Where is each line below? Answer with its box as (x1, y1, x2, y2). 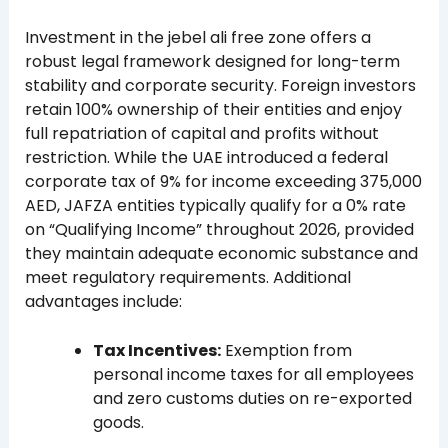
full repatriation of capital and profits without (24, 121, 379, 145)
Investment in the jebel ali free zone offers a (24, 25, 371, 49)
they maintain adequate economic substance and (24, 241, 418, 265)
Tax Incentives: (92, 339, 221, 363)
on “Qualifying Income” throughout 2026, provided (24, 217, 414, 241)
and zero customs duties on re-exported (92, 387, 412, 411)
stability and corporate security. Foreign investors (24, 73, 416, 97)
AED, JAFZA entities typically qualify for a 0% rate (24, 193, 406, 217)
